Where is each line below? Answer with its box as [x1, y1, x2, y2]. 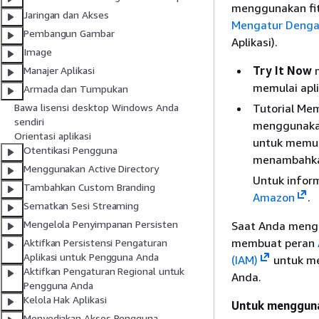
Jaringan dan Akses [23, 9, 109, 21]
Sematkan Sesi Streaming [23, 199, 140, 212]
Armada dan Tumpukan [23, 83, 128, 95]
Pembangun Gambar [23, 27, 115, 40]
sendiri [14, 115, 44, 128]
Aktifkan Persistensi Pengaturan [23, 236, 167, 249]
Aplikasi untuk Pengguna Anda [23, 251, 159, 263]
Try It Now [253, 63, 312, 78]
